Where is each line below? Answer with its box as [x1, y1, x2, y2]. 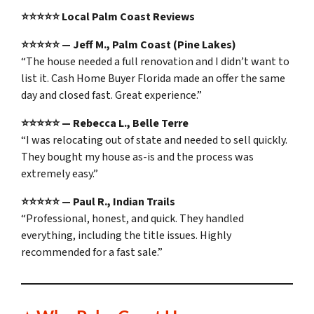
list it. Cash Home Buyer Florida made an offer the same [21, 71, 285, 87]
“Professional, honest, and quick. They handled [21, 211, 244, 227]
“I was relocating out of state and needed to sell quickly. [21, 132, 287, 149]
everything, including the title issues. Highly [21, 228, 231, 244]
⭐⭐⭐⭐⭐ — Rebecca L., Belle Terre [21, 116, 189, 132]
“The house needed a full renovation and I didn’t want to [21, 54, 289, 70]
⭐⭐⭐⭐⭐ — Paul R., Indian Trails [21, 194, 175, 210]
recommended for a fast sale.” [21, 245, 163, 261]
